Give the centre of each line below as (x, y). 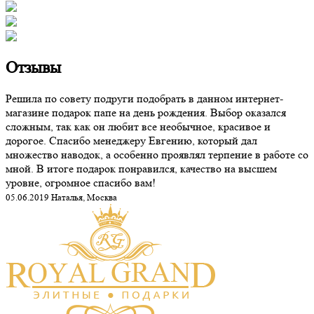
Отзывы (33, 68)
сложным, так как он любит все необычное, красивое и (138, 127)
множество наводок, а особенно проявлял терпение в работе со (157, 155)
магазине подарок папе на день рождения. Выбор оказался (146, 113)
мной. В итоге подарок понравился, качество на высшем (141, 169)
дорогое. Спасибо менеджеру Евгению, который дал (131, 141)
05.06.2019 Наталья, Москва (61, 198)
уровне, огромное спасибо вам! (81, 183)
